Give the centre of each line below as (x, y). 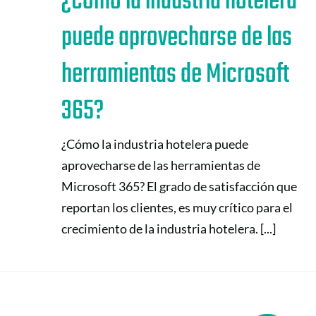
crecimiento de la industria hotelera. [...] (169, 228)
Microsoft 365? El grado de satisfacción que (179, 186)
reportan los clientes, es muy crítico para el (177, 207)
